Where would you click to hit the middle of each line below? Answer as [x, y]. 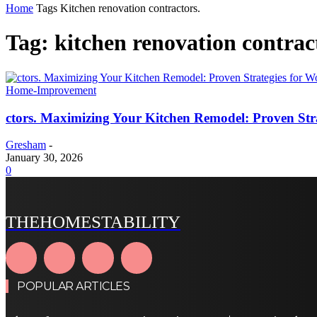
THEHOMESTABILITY [93, 222]
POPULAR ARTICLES [73, 286]
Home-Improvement [51, 90]
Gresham [26, 145]
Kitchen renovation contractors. [130, 8]
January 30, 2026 [44, 158]
